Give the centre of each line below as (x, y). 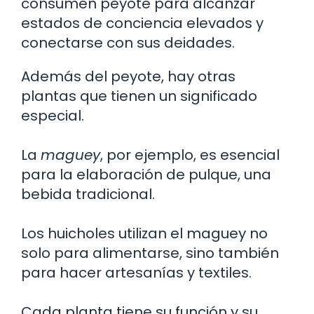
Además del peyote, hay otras (128, 76)
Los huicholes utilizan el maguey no (144, 233)
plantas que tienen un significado (139, 96)
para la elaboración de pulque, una (146, 174)
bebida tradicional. (88, 194)
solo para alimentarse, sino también (150, 253)
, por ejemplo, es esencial (190, 155)
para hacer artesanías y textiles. (136, 272)
